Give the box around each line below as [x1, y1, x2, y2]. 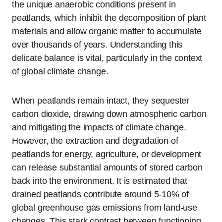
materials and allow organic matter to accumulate [12, 26, 202, 36]
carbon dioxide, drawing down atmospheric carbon [12, 109, 207, 119]
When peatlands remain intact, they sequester [12, 95, 190, 106]
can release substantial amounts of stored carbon [12, 162, 203, 172]
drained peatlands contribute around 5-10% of [12, 189, 189, 199]
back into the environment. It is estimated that [12, 175, 187, 186]
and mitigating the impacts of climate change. [12, 122, 186, 132]
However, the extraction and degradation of [12, 135, 178, 146]
